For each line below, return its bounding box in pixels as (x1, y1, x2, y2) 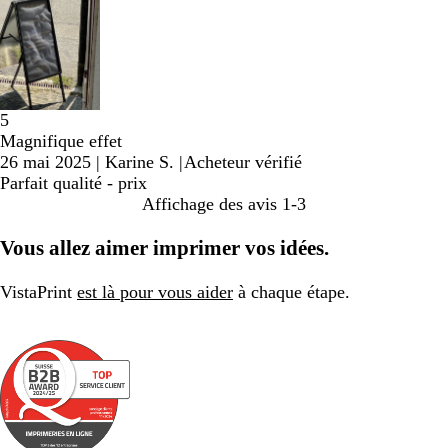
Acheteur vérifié (184, 152, 302, 173)
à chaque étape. (233, 282, 350, 303)
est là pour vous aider (77, 282, 233, 303)
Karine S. (105, 152, 174, 173)
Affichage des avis (142, 194, 277, 215)
